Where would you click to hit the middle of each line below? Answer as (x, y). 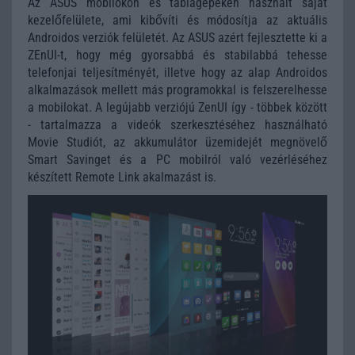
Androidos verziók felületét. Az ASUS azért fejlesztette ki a (177, 38)
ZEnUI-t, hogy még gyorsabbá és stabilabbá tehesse (177, 55)
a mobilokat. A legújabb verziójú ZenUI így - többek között (177, 107)
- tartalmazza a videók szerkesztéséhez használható (177, 125)
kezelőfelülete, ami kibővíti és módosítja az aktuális (177, 20)
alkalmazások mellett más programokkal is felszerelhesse (177, 90)
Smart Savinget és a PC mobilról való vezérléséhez (177, 160)
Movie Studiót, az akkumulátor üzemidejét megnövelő (177, 142)
